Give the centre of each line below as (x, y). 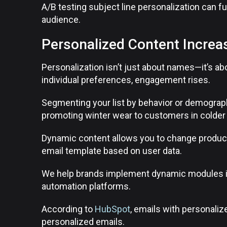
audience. (61, 20)
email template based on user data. (112, 151)
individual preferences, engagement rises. (126, 80)
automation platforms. (86, 186)
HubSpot (112, 209)
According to (68, 209)
